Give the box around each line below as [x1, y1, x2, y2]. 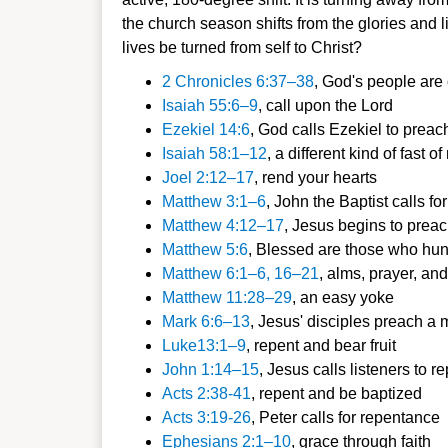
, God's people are [314, 73, 443, 90]
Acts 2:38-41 [162, 385, 251, 402]
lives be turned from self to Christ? [122, 39, 362, 56]
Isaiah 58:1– [162, 145, 249, 162]
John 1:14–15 [162, 361, 259, 378]
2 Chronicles [162, 73, 256, 90]
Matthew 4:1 [162, 217, 248, 234]
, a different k [267, 145, 357, 162]
